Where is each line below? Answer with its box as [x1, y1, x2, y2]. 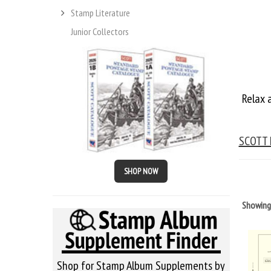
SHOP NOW [124, 165, 158, 177]
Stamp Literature [71, 6, 130, 19]
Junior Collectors [71, 25, 129, 38]
